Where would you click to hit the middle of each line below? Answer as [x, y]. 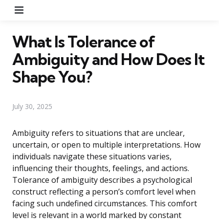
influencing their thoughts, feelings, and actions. [101, 168]
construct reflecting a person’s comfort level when [104, 191]
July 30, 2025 [32, 106]
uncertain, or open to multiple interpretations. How [106, 144]
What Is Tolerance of [84, 41]
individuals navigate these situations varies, [92, 156]
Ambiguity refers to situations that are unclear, [99, 133]
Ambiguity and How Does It [108, 59]
